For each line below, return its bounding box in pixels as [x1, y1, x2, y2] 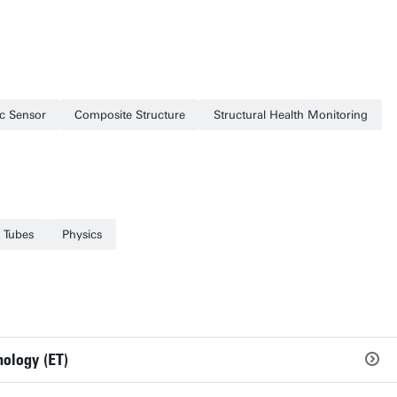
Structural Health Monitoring [214, 108, 368, 121]
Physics [62, 228, 102, 241]
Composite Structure [74, 108, 185, 121]
